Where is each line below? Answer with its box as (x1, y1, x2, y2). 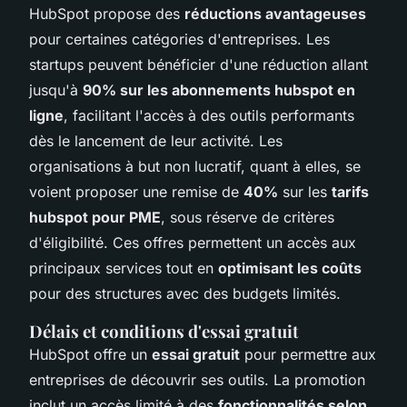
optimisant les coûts (218, 258, 362, 277)
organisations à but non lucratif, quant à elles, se (29, 156, 361, 175)
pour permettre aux (240, 344, 376, 363)
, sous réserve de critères (161, 207, 334, 226)
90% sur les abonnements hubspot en (83, 80, 355, 99)
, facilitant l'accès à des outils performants (64, 105, 354, 124)
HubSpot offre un (29, 344, 152, 363)
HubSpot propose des (29, 4, 184, 23)
